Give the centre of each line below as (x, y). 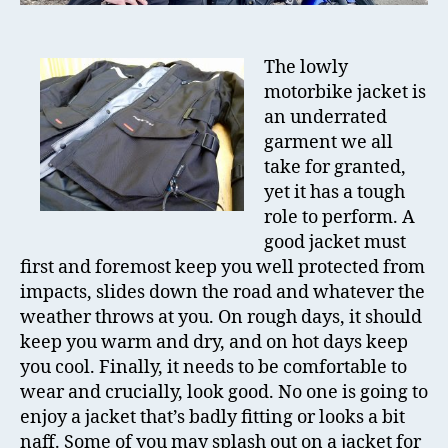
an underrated (325, 118)
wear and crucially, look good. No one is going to (224, 393)
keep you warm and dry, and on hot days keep (214, 343)
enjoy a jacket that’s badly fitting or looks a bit (212, 418)
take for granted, (335, 168)
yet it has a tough (334, 193)
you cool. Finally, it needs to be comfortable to (213, 368)
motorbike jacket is (345, 93)
